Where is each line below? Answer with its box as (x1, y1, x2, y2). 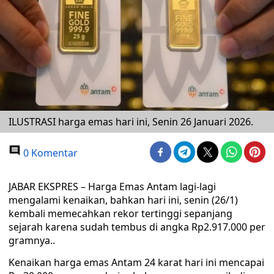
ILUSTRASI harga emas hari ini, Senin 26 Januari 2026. (9, 115, 253, 128)
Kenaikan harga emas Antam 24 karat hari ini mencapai (9, 256, 264, 269)
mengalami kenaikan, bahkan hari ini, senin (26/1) (9, 193, 238, 207)
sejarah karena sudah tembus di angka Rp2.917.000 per (9, 220, 265, 234)
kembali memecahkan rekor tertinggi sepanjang (9, 207, 232, 220)
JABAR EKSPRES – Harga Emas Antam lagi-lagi (9, 180, 216, 193)
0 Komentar (21, 146, 78, 160)
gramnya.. (9, 234, 55, 247)
